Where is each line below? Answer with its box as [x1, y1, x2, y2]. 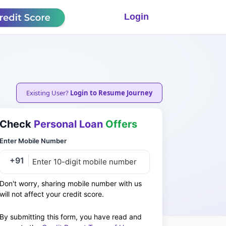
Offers [105, 118, 137, 131]
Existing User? [26, 88, 70, 97]
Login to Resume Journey [70, 88, 152, 97]
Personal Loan [34, 118, 103, 131]
